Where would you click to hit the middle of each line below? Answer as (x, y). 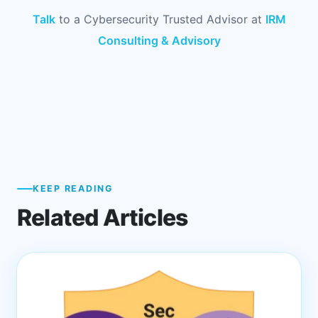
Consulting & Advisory (159, 40)
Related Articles (103, 218)
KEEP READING (73, 189)
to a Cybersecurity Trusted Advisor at (160, 19)
